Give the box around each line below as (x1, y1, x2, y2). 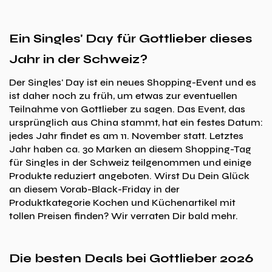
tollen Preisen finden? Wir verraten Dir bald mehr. (9, 210, 238, 222)
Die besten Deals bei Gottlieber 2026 (9, 251, 253, 267)
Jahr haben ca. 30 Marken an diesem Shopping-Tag (9, 143, 251, 155)
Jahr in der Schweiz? (9, 52, 148, 67)
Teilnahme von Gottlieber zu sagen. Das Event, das (9, 103, 245, 115)
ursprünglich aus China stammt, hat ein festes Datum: (9, 117, 263, 129)
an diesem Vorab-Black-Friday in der (9, 183, 180, 195)
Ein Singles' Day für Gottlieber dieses (9, 31, 252, 47)
